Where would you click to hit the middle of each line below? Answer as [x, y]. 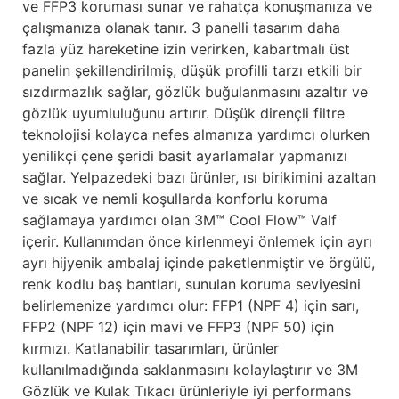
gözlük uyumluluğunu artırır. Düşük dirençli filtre [183, 114]
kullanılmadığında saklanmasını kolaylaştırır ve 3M [190, 370]
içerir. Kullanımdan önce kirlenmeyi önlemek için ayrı [197, 242]
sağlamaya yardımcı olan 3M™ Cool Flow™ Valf [179, 220]
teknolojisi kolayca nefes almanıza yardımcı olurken [196, 135]
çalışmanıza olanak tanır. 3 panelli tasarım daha [181, 28]
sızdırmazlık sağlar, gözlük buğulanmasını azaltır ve [195, 92]
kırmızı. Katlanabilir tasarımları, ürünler [151, 349]
